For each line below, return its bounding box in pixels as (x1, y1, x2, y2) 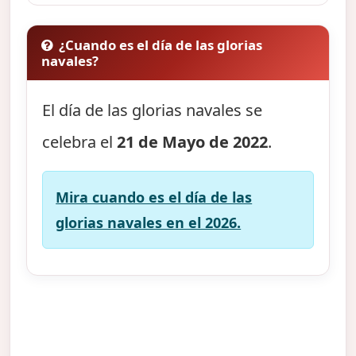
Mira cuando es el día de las (56, 187, 253, 207)
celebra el (42, 130, 118, 153)
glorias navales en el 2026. (56, 212, 242, 232)
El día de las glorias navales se (42, 99, 263, 121)
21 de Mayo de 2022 (117, 130, 269, 153)
